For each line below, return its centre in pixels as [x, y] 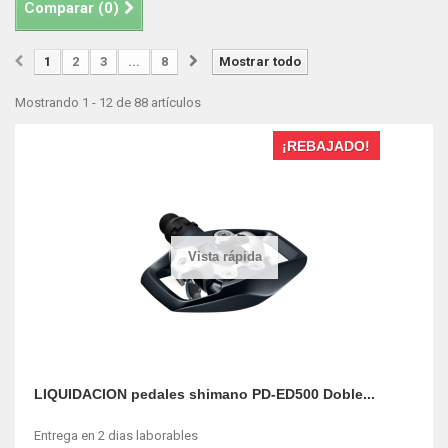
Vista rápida [224, 256]
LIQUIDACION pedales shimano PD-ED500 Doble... [204, 394]
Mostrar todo [260, 61]
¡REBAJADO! [326, 146]
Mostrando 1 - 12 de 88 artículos [108, 102]
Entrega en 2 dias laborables [116, 435]
